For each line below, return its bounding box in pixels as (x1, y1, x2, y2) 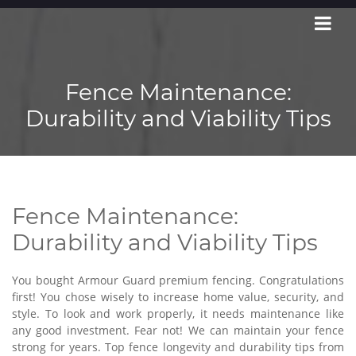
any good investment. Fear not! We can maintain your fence (12, 323, 344, 338)
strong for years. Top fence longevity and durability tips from (12, 339, 344, 354)
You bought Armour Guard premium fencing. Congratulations (12, 273, 344, 288)
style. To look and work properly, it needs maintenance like (12, 306, 344, 321)
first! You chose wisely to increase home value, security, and (12, 289, 344, 304)
